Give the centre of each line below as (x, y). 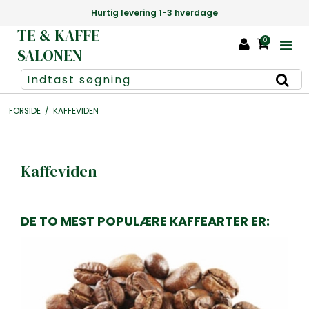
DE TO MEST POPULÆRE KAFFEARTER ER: (145, 221)
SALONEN (50, 55)
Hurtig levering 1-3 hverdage (154, 13)
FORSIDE (24, 111)
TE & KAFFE (59, 35)
